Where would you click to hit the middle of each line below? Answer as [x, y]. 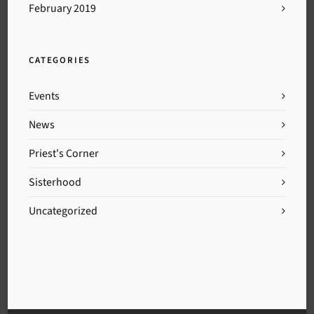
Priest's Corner [64, 153]
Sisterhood [55, 182]
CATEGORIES [60, 60]
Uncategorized [63, 211]
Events [45, 96]
